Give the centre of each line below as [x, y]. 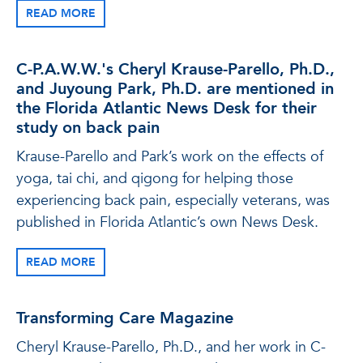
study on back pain [88, 128]
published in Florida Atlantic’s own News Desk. [167, 222]
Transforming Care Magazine [125, 318]
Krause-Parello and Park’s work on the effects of [170, 157]
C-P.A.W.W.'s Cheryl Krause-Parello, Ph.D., [175, 69]
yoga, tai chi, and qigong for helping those [155, 179]
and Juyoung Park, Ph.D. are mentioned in [175, 89]
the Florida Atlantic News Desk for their [167, 108]
